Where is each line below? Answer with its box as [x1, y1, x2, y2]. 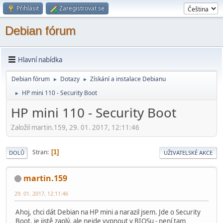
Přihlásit [16, 4, 39, 12]
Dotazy [60, 75, 80, 83]
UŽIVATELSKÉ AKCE [164, 148, 213, 156]
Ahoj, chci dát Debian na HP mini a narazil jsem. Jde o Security [15, 207, 201, 217]
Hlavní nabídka [18, 55, 62, 64]
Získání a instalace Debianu [90, 75, 166, 83]
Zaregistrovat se [59, 4, 105, 12]
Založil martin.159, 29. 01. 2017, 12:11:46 [11, 122, 139, 132]
